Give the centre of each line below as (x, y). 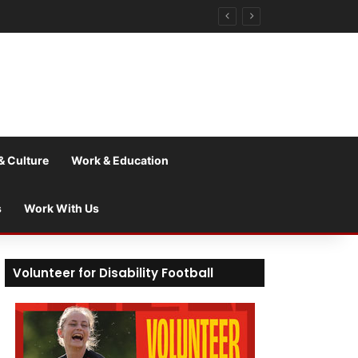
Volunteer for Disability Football (113, 273)
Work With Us (62, 208)
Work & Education (120, 160)
